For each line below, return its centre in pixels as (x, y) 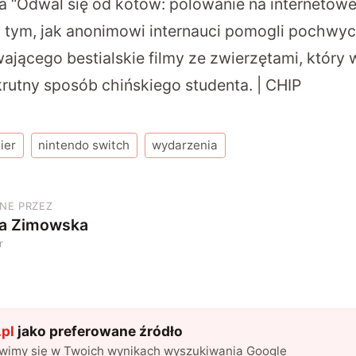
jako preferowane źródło (98, 331)
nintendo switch (84, 145)
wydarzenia (185, 145)
